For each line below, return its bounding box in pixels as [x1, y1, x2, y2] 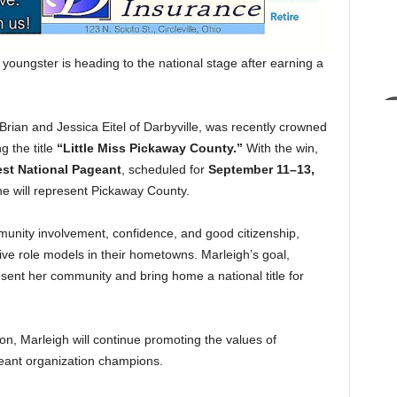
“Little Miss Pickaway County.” [56, 140, 243, 155]
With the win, [242, 140, 318, 155]
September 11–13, [207, 161, 315, 176]
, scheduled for [121, 161, 208, 176]
